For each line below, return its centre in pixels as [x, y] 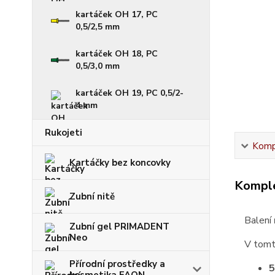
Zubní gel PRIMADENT [119, 227]
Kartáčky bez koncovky [120, 163]
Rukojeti [64, 133]
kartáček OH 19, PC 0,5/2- [130, 93]
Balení [259, 220]
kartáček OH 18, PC [117, 54]
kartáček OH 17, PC [117, 14]
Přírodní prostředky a [117, 264]
